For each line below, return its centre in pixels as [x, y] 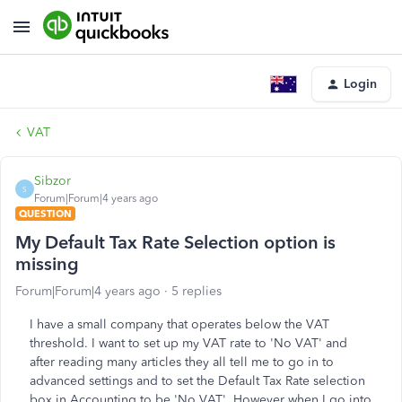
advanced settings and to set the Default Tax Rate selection [197, 381]
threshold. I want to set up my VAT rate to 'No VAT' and [188, 343]
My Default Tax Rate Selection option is [175, 242]
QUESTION [45, 214]
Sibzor [52, 181]
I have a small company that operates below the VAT [179, 324]
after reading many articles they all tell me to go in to [182, 362]
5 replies [197, 291]
